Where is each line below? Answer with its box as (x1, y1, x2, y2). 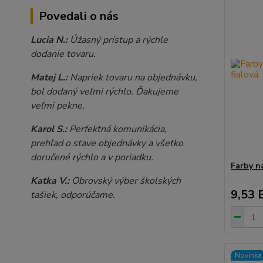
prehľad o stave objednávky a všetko (31, 136, 183, 150)
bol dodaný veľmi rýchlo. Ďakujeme (31, 85, 178, 98)
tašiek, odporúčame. (31, 188, 115, 201)
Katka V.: (31, 174, 72, 187)
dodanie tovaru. (31, 47, 96, 60)
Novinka (234, 251, 262, 260)
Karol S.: (31, 122, 67, 136)
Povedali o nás (39, 8, 119, 24)
